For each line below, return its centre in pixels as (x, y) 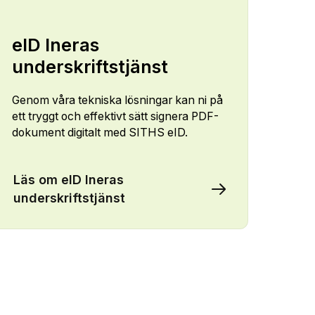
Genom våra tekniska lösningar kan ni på (117, 101)
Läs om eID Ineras (68, 179)
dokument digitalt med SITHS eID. (101, 133)
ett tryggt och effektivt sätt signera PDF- (115, 117)
